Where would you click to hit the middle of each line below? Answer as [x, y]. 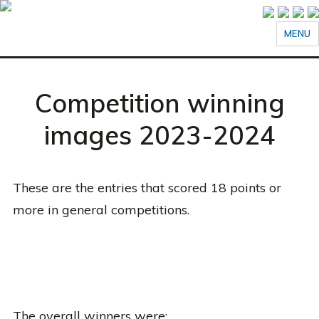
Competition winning [159, 103]
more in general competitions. [101, 210]
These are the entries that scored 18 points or [147, 188]
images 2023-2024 [159, 135]
